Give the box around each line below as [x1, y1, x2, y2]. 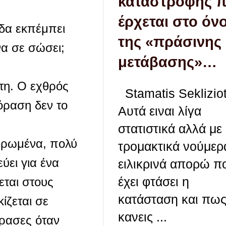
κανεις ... [118, 210, 167, 224]
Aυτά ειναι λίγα [118, 104, 201, 119]
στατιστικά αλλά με [118, 122, 222, 136]
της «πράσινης [118, 34, 221, 50]
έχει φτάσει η [118, 175, 189, 189]
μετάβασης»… [118, 54, 217, 71]
